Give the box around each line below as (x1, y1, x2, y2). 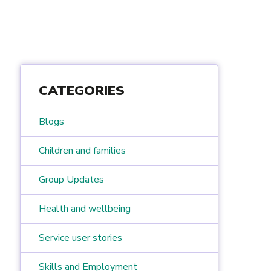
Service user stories (39, 230, 123, 244)
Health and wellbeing (39, 201, 131, 215)
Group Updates (39, 172, 105, 186)
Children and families (39, 143, 126, 157)
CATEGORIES (39, 81, 125, 100)
